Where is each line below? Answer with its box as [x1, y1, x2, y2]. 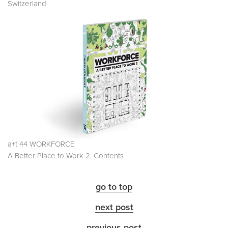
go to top [96, 183, 132, 192]
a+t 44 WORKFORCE [8, 140, 74, 149]
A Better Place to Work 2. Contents [8, 152, 124, 160]
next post [95, 203, 133, 213]
